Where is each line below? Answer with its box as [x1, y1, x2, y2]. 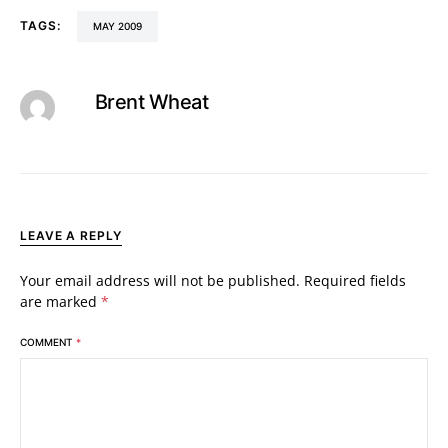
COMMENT [20, 335, 76, 348]
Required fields [304, 270, 406, 290]
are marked [20, 291, 101, 311]
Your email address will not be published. [20, 270, 300, 290]
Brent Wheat [94, 90, 209, 114]
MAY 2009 [101, 20, 142, 32]
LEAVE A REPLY [20, 227, 122, 243]
